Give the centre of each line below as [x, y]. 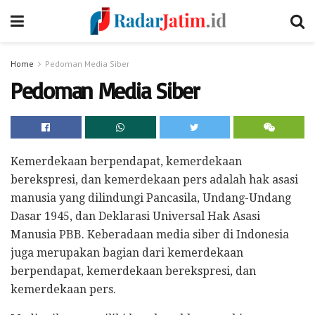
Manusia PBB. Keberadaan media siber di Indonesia [150, 234]
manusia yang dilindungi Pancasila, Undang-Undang [151, 198]
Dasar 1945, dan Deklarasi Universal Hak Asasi [135, 216]
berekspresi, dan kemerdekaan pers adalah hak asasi [154, 180]
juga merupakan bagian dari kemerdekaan [127, 253]
